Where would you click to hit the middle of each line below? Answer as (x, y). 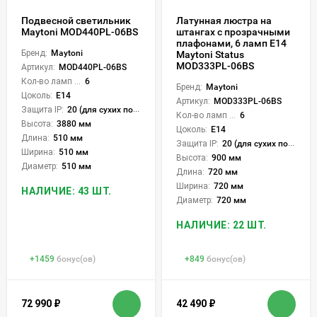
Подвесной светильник (76, 20)
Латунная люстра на (224, 20)
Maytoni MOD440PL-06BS (80, 31)
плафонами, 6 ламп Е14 (231, 43)
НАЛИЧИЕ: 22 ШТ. (221, 225)
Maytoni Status (210, 54)
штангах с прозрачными (233, 31)
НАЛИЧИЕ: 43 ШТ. (67, 191)
